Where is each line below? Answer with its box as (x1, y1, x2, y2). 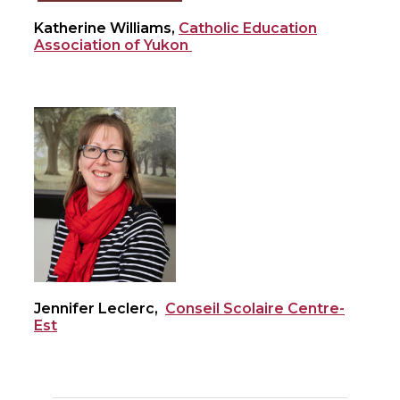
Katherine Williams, (34, 20, 179, 37)
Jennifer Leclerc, (34, 299, 165, 317)
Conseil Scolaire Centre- (165, 299, 345, 317)
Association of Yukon (34, 37, 192, 54)
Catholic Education (179, 20, 317, 37)
